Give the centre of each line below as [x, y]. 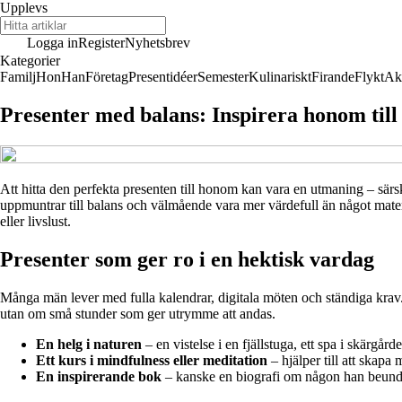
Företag [107, 77]
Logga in [52, 43]
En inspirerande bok [99, 376]
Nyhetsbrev [157, 43]
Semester [223, 77]
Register [101, 43]
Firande [333, 77]
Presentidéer [163, 77]
